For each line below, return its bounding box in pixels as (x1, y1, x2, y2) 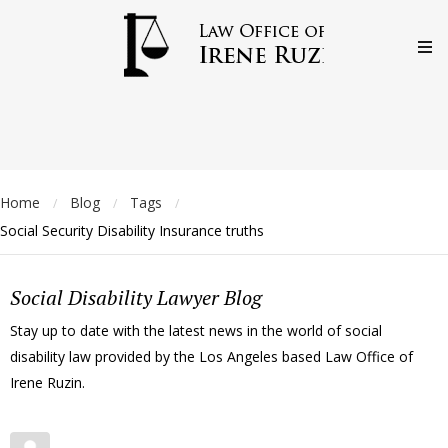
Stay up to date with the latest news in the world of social (10, 320, 382, 340)
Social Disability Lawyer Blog (10, 284, 262, 311)
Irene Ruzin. (10, 372, 85, 392)
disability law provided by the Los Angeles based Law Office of (10, 346, 413, 366)
